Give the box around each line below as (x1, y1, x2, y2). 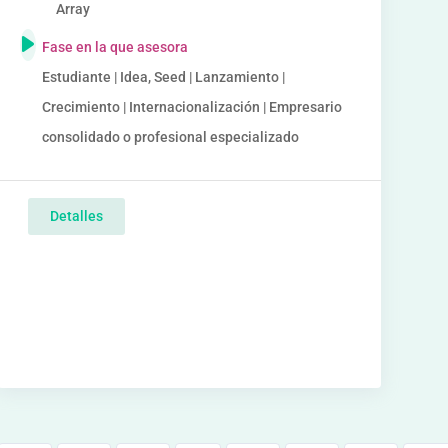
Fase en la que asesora (41, 39, 188, 55)
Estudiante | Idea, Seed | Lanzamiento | (41, 69, 285, 85)
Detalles (49, 208, 103, 224)
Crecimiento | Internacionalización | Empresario (41, 99, 342, 115)
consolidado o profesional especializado (41, 129, 299, 145)
